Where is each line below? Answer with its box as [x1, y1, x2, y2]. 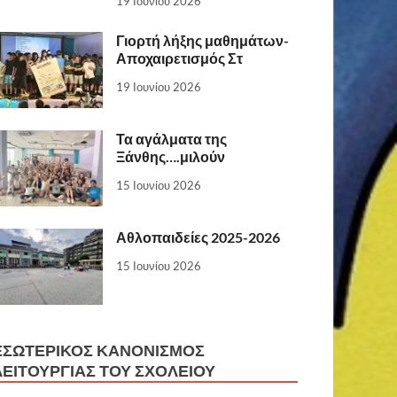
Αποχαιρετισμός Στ [116, 49, 244, 66]
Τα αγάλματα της [116, 130, 228, 148]
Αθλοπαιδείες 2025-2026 [116, 229, 281, 246]
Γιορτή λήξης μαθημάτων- [116, 31, 290, 49]
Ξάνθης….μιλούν [116, 148, 226, 166]
